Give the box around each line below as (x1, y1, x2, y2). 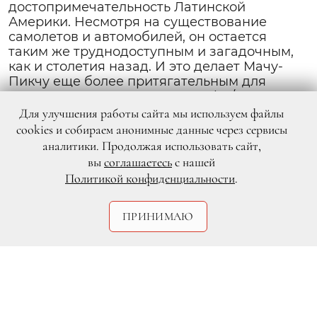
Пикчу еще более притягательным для (8, 73, 266, 89)
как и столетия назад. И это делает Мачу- (8, 58, 283, 74)
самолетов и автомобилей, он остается (8, 28, 267, 45)
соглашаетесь (104, 154, 172, 170)
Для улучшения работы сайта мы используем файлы (19, 105, 284, 121)
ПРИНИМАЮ (122, 209, 194, 224)
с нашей (172, 154, 215, 170)
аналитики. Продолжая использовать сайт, (42, 138, 261, 154)
